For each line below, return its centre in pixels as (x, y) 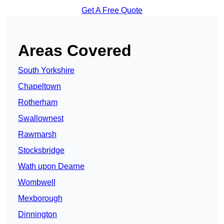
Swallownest (41, 118)
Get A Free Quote (112, 10)
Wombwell (37, 182)
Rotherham (38, 102)
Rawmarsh (37, 134)
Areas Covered (75, 51)
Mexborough (40, 198)
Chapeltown (39, 86)
